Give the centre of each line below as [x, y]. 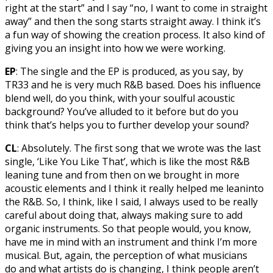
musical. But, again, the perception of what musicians [126, 255]
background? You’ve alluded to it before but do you [122, 111]
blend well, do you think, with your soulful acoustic [120, 98]
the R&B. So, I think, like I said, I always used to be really [131, 201]
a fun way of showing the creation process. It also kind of [135, 34]
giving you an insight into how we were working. [115, 48]
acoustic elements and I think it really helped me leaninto [134, 188]
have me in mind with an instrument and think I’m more [131, 242]
